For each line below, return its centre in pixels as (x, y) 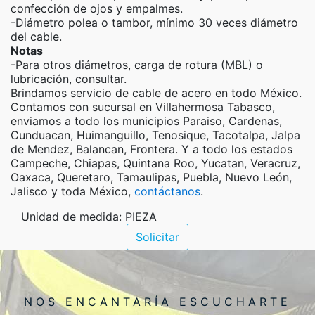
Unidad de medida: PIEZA (89, 217)
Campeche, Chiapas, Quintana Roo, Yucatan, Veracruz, (155, 163)
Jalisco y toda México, (72, 191)
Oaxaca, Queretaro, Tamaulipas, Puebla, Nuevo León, (151, 177)
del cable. (36, 37)
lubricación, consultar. (69, 79)
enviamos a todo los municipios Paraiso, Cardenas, (146, 121)
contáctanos (167, 191)
